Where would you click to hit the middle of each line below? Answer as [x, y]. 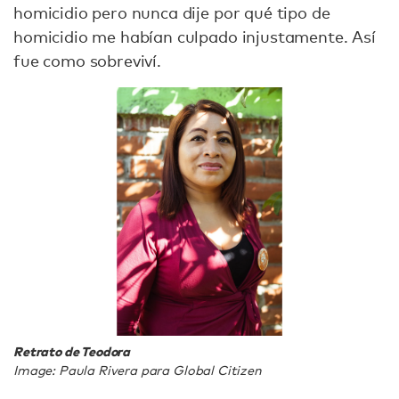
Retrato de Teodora [72, 351]
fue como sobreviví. [87, 61]
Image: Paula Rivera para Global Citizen [138, 370]
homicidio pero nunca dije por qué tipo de [172, 12]
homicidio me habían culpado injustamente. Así [195, 37]
